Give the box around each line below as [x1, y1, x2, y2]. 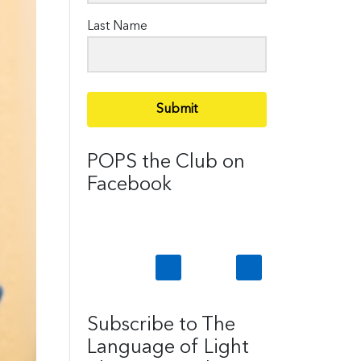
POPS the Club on [87, 152, 246, 172]
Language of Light [87, 338, 250, 358]
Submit [156, 102, 198, 116]
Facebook [87, 175, 172, 195]
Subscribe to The [87, 315, 236, 335]
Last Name [87, 19, 148, 33]
